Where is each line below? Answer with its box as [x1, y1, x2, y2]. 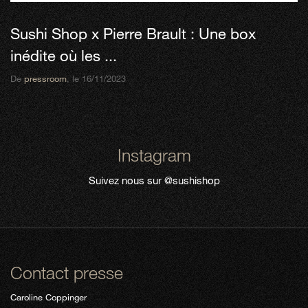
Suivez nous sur [88, 174, 164, 186]
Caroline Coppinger [10, 291, 87, 302]
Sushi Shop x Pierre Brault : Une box [10, 24, 256, 43]
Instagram [117, 144, 191, 165]
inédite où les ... [10, 46, 117, 65]
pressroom [24, 73, 67, 84]
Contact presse [10, 262, 123, 283]
